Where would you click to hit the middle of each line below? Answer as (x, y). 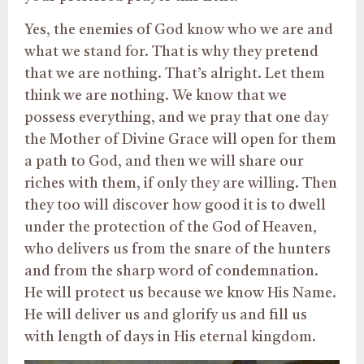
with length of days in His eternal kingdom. (170, 337)
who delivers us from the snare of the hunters (178, 249)
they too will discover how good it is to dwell (175, 205)
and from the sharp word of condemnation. (171, 271)
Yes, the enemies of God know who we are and (179, 30)
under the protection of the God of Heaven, (171, 227)
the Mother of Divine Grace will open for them (180, 139)
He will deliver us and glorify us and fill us (166, 315)
